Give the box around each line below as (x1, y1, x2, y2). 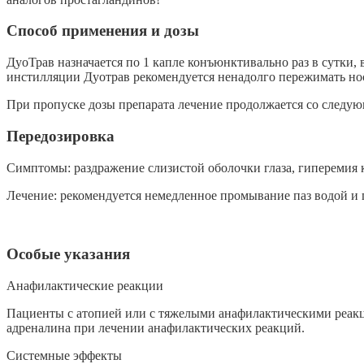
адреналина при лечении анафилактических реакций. (6, 321, 305, 336)
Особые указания (6, 245, 130, 263)
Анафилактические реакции (6, 279, 163, 293)
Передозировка (6, 127, 115, 145)
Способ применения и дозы (6, 22, 199, 40)
